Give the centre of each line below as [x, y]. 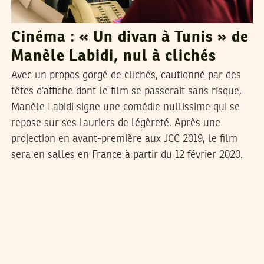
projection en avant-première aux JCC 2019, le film [124, 139]
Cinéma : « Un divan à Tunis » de [130, 38]
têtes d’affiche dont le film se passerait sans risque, [126, 92]
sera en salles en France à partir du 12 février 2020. [127, 155]
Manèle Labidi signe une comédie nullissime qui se [125, 108]
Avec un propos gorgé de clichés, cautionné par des [126, 76]
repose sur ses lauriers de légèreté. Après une [115, 123]
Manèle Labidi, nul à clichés [114, 57]
